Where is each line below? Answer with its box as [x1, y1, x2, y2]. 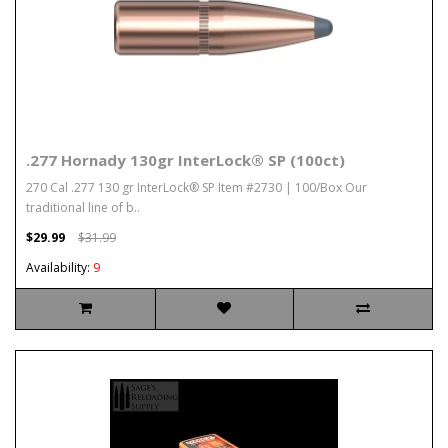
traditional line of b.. [26, 199, 140, 217]
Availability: [26, 259, 93, 277]
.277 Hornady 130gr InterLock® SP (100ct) [26, 150, 345, 171]
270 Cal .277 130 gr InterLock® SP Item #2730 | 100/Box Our [26, 179, 367, 197]
